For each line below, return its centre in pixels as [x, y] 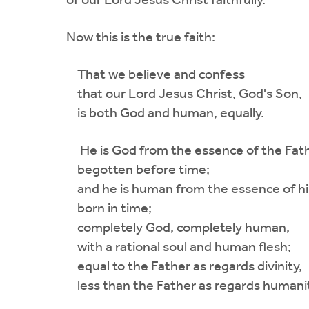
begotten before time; [138, 170]
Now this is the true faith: [141, 38]
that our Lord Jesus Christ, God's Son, [184, 94]
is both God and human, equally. [165, 113]
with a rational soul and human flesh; [179, 247]
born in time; [109, 209]
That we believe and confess [156, 75]
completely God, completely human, [178, 228]
